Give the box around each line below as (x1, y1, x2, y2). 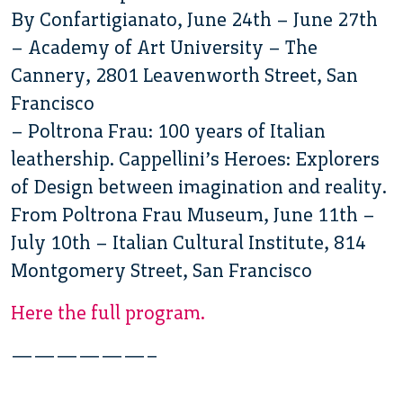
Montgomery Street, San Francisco (11, 258, 312, 282)
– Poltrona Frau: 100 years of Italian (11, 119, 326, 142)
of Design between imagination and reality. (11, 175, 387, 198)
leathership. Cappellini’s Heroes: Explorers (11, 147, 380, 170)
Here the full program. (11, 300, 205, 324)
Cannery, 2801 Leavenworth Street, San (11, 63, 358, 86)
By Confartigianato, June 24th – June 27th (11, 7, 378, 31)
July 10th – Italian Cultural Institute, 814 (11, 230, 366, 254)
